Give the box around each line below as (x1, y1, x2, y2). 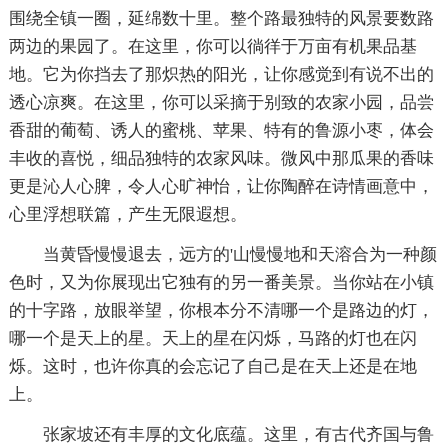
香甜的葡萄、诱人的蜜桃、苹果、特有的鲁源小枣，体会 (8, 120, 434, 140)
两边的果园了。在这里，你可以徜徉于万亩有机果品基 (8, 36, 417, 56)
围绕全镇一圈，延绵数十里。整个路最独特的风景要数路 (8, 8, 434, 28)
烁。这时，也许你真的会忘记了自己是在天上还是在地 (8, 356, 417, 376)
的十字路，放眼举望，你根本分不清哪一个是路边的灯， (8, 300, 434, 320)
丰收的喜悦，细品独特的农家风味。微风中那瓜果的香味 (8, 148, 434, 168)
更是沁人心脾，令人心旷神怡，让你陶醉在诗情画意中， (8, 176, 434, 196)
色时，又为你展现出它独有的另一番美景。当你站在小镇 (8, 272, 434, 292)
